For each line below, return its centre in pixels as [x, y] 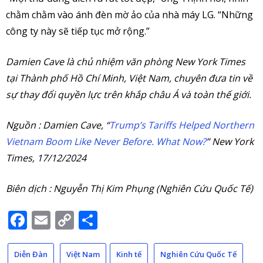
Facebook [71, 220]
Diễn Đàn [31, 254]
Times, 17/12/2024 [46, 158]
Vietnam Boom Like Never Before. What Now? [106, 141]
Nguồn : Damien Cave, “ [58, 125]
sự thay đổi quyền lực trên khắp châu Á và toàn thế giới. [129, 94]
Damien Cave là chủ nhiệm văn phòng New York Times [126, 61]
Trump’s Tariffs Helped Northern [182, 125]
